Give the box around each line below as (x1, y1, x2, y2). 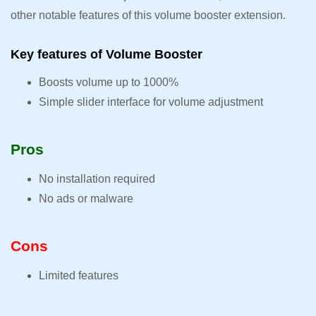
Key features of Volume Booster (11, 47, 206, 62)
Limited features (39, 269, 121, 282)
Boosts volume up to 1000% (39, 76, 178, 89)
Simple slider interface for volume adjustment (39, 96, 263, 109)
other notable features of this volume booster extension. (11, 9, 288, 22)
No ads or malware (39, 193, 136, 205)
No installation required (39, 173, 155, 186)
